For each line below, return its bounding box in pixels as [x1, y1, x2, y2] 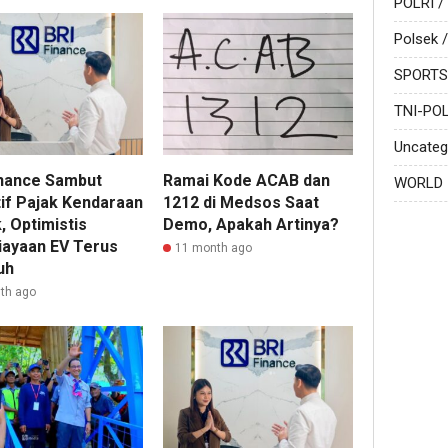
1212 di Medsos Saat [163, 193, 320, 213]
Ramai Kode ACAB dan [163, 171, 331, 191]
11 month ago [175, 241, 253, 256]
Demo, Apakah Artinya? [163, 215, 340, 235]
